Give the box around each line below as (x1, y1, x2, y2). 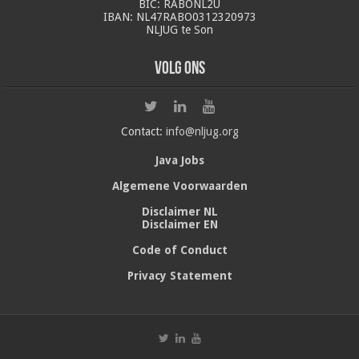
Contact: (120, 124, 166, 138)
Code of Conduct (131, 243, 228, 256)
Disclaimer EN (141, 217, 218, 231)
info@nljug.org (165, 124, 239, 138)
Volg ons (154, 59, 205, 79)
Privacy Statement (127, 268, 232, 282)
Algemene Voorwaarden (111, 179, 248, 192)
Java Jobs (155, 153, 204, 167)
